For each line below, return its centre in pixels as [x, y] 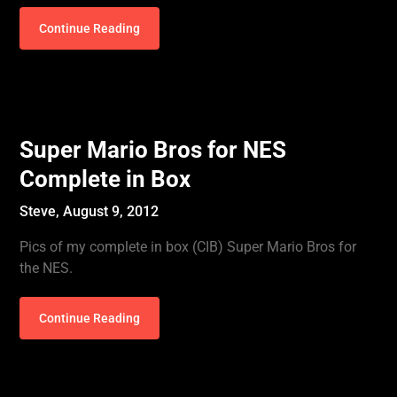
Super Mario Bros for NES [153, 150]
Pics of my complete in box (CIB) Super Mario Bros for [188, 247]
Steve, [42, 211]
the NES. [47, 268]
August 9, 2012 [111, 211]
